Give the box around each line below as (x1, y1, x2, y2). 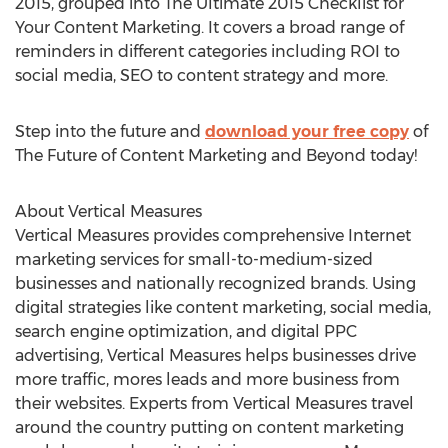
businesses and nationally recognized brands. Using (15, 274, 416, 293)
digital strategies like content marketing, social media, (15, 298, 431, 317)
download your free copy (205, 122, 409, 141)
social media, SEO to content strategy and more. (15, 66, 388, 85)
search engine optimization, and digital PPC (15, 322, 357, 341)
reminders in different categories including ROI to (15, 42, 400, 61)
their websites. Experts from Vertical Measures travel (15, 394, 414, 413)
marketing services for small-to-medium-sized (15, 250, 373, 269)
